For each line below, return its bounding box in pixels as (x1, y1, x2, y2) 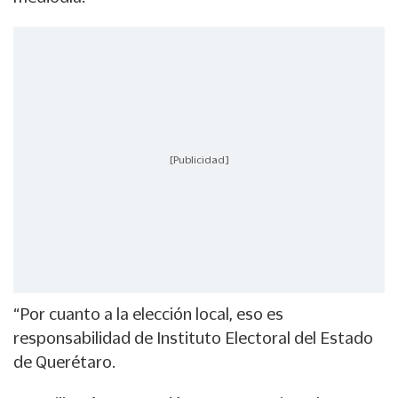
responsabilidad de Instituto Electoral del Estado (13, 329, 373, 347)
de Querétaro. (13, 353, 115, 371)
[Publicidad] (169, 154, 229, 165)
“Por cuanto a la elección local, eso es (13, 305, 283, 323)
